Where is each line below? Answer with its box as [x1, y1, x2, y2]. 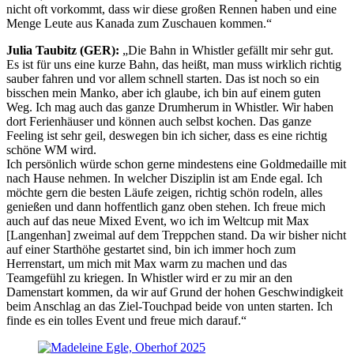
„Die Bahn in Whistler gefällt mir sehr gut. [119, 43, 333, 57]
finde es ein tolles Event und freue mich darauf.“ [6, 314, 247, 327]
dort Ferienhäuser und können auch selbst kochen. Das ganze [6, 115, 311, 128]
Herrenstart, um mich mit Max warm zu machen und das [6, 257, 287, 270]
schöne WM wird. [6, 143, 96, 156]
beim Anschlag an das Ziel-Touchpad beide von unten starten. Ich [6, 299, 333, 313]
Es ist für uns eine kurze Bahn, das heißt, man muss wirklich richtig [6, 58, 341, 71]
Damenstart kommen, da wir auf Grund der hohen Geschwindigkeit [6, 285, 343, 299]
